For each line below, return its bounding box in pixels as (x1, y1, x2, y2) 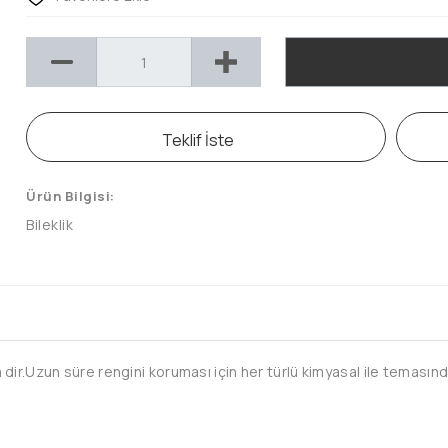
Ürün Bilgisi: (26, 187, 115, 205)
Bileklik (26, 215, 73, 234)
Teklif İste (162, 129, 235, 151)
